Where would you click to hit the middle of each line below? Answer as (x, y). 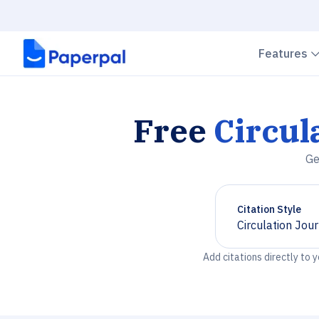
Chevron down (273, 231)
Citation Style (269, 209)
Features (284, 53)
